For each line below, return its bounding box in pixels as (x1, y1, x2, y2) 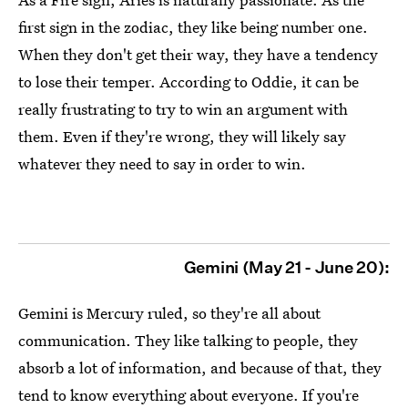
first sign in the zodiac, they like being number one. (18, 15, 368, 37)
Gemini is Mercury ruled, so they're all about (18, 301, 321, 323)
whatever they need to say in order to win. (18, 152, 306, 174)
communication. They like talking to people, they (18, 329, 358, 351)
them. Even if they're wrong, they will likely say (18, 125, 346, 147)
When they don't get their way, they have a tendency (18, 43, 378, 65)
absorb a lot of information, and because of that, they (18, 356, 382, 378)
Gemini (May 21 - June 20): (183, 257, 390, 277)
